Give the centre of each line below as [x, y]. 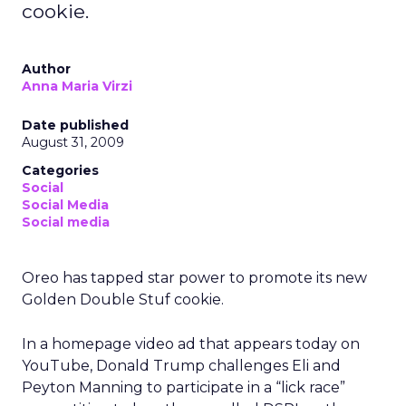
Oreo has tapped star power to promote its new [194, 278]
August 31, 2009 [73, 142]
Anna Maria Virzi [77, 86]
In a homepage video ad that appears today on [191, 344]
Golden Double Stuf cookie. [123, 300]
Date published [75, 125]
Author [46, 69]
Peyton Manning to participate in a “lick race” [184, 387]
